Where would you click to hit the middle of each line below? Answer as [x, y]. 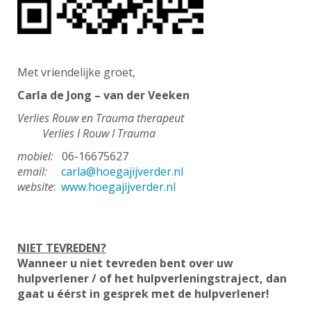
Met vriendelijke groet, [76, 72]
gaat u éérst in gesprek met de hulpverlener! [143, 293]
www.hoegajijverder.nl [118, 186]
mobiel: [35, 156]
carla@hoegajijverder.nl [122, 171]
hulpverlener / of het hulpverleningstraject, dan [152, 278]
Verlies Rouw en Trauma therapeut [101, 118]
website [35, 186]
